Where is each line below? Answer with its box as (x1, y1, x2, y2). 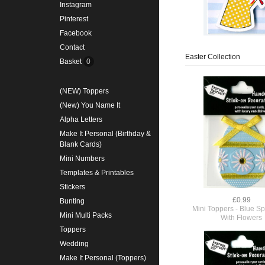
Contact (59, 43, 85, 52)
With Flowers (221, 214, 263, 222)
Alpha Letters (59, 115, 102, 124)
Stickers (59, 183, 85, 192)
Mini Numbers (59, 154, 105, 163)
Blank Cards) (59, 140, 102, 149)
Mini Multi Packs (59, 211, 112, 220)
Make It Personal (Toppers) (59, 254, 146, 263)
